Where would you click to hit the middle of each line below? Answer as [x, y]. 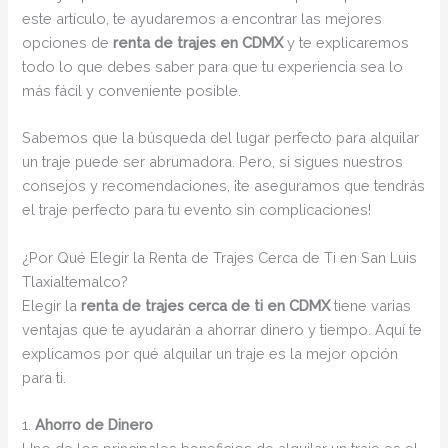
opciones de [68, 42]
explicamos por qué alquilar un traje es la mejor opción [210, 353]
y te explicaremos [346, 42]
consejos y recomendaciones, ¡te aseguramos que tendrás [224, 186]
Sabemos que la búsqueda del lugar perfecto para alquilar [221, 138]
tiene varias [371, 305]
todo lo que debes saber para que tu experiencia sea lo [213, 66]
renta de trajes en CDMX [198, 42]
